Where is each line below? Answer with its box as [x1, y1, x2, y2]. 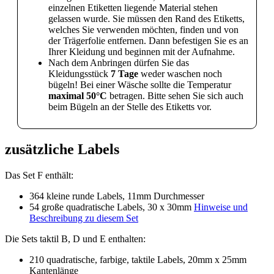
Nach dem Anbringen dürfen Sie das [48, 57, 189, 68]
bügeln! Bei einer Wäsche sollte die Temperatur [48, 80, 231, 91]
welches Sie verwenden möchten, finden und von [48, 24, 239, 35]
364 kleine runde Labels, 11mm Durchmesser [29, 191, 204, 202]
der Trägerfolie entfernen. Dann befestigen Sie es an [48, 35, 248, 46]
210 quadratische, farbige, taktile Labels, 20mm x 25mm [29, 254, 246, 265]
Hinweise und [194, 202, 248, 213]
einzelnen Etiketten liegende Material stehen [48, 2, 218, 13]
